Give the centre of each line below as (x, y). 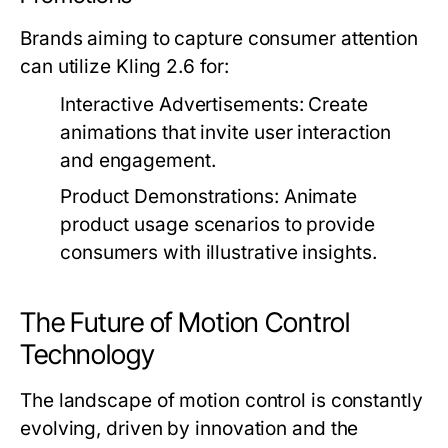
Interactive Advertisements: (182, 104)
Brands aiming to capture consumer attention (219, 38)
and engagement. (138, 160)
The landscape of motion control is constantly (221, 400)
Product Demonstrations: (169, 196)
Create (335, 104)
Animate (318, 196)
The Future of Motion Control (185, 322)
